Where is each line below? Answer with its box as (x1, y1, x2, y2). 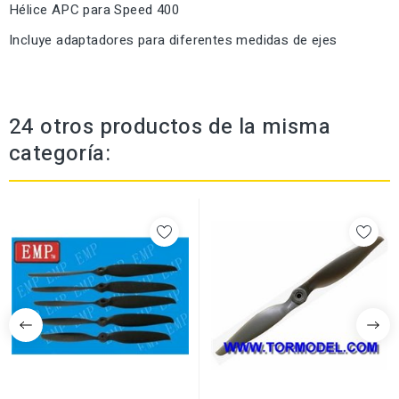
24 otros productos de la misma (9, 111, 330, 143)
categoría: (9, 138, 111, 170)
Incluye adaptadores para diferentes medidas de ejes (9, 30, 338, 51)
